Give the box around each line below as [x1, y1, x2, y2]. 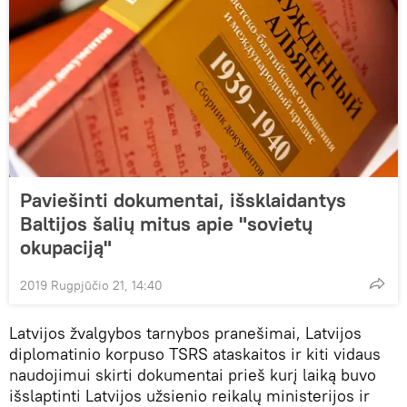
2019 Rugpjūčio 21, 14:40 [20, 277, 163, 294]
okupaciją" [20, 234, 112, 261]
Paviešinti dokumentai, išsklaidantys [20, 187, 346, 213]
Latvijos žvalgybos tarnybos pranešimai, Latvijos [9, 323, 362, 344]
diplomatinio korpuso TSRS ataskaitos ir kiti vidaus [9, 343, 381, 365]
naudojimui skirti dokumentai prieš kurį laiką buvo [9, 364, 376, 386]
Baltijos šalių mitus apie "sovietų [20, 211, 313, 237]
